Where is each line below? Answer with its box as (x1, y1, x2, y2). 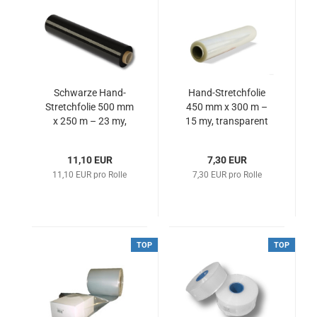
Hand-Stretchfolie (188, 87, 265, 98)
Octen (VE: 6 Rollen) (46, 129, 133, 141)
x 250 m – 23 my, (52, 115, 127, 127)
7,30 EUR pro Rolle (192, 170, 262, 180)
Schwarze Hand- (53, 87, 126, 98)
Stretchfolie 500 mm (45, 101, 134, 113)
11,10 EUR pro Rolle (52, 170, 127, 180)
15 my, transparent (185, 115, 268, 127)
